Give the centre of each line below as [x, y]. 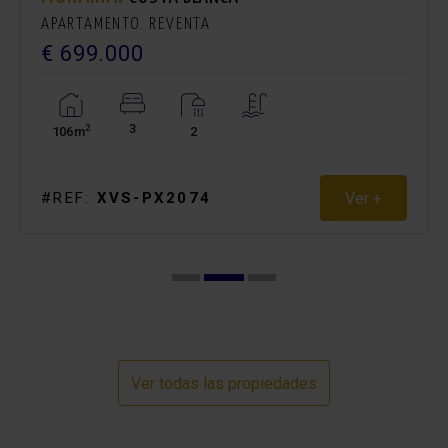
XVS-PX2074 [153, 198]
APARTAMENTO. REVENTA [126, 25]
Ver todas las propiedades [224, 383]
